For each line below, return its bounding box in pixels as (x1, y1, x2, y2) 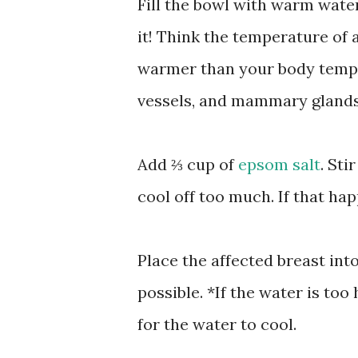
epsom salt (238, 153, 320, 174)
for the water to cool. (137, 313, 296, 334)
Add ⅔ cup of (137, 153, 238, 174)
